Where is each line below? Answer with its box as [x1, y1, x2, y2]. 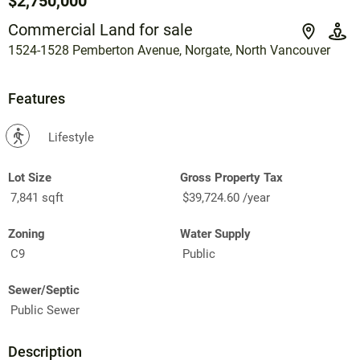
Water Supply [180, 227, 251, 242]
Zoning [8, 227, 45, 242]
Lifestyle [48, 130, 94, 145]
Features [8, 90, 65, 108]
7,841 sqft [10, 190, 63, 206]
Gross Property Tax [180, 170, 283, 186]
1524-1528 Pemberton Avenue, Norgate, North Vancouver [8, 43, 330, 59]
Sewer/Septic [8, 283, 80, 298]
